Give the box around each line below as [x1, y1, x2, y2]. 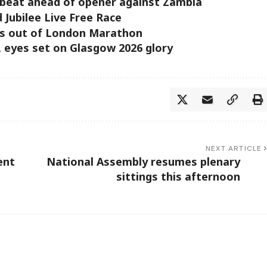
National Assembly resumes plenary [46, 154, 240, 169]
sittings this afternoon [116, 169, 240, 184]
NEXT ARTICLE [206, 143, 262, 153]
